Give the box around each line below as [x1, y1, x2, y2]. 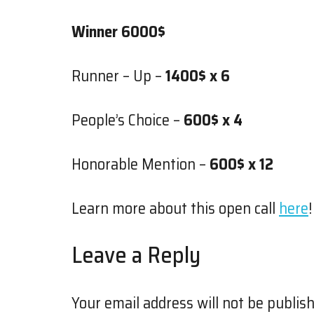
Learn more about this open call [71, 196, 279, 221]
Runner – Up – [71, 63, 165, 88]
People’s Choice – [71, 107, 184, 132]
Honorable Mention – [71, 151, 210, 177]
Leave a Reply [71, 237, 200, 273]
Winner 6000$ [71, 19, 169, 44]
